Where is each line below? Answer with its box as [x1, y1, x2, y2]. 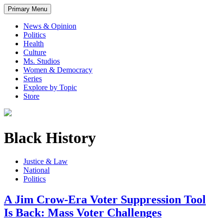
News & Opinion [23, 22, 76, 31]
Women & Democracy [23, 66, 92, 74]
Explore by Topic [23, 83, 77, 92]
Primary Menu [8, 5, 47, 13]
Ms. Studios [23, 57, 60, 66]
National [23, 166, 50, 175]
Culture [23, 48, 46, 57]
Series [23, 74, 42, 83]
